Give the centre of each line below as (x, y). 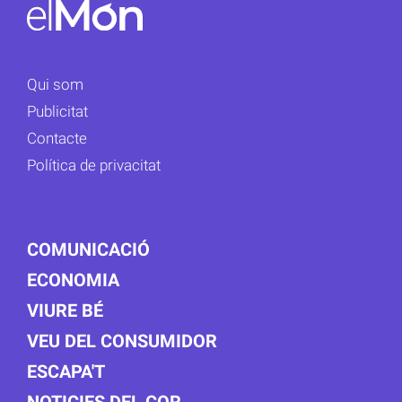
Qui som (55, 85)
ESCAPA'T (66, 372)
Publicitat (57, 112)
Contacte (57, 139)
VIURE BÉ (65, 311)
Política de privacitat (94, 166)
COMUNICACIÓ (88, 250)
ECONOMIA (73, 280)
